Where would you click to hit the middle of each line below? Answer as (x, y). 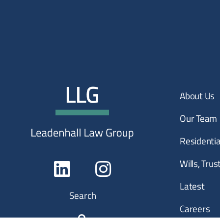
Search (82, 195)
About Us (197, 96)
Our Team (198, 118)
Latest (192, 186)
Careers (195, 209)
